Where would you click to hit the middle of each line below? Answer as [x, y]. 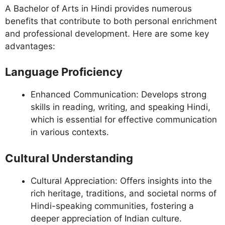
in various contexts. [70, 132]
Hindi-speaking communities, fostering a [112, 206]
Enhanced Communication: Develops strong [119, 95]
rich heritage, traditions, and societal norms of [124, 193]
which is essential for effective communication [124, 120]
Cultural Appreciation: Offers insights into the [121, 181]
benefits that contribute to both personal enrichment [111, 21]
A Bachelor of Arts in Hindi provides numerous [98, 8]
